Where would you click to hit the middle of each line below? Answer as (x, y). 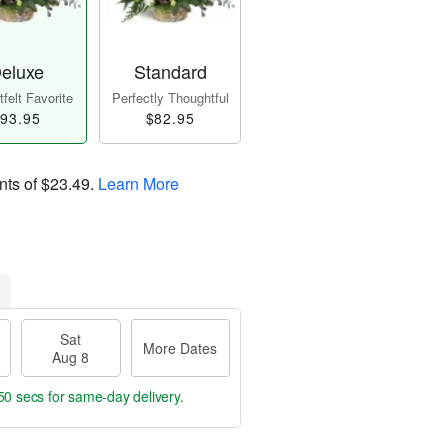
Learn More (138, 184)
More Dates (180, 348)
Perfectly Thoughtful (170, 98)
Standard (170, 71)
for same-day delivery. (114, 396)
